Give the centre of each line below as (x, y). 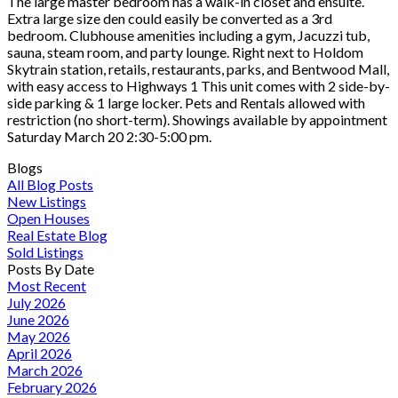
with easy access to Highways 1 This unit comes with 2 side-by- (199, 85)
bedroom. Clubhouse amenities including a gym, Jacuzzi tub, (188, 35)
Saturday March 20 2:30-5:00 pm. (109, 136)
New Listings (47, 201)
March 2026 (45, 370)
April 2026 (40, 353)
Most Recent (47, 285)
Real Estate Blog (57, 235)
